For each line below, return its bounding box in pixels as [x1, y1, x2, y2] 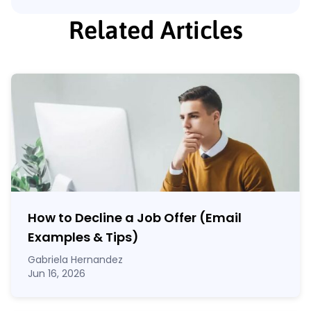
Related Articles [68, 15, 243, 45]
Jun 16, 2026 [28, 267, 85, 281]
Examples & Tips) [28, 228, 139, 246]
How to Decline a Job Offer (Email [28, 209, 242, 227]
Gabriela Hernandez [28, 253, 123, 267]
